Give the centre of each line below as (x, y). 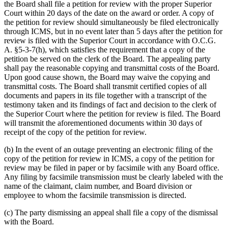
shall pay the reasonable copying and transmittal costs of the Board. (112, 68)
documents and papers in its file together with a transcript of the (105, 96)
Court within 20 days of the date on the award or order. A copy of (109, 13)
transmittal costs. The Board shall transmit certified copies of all (105, 87)
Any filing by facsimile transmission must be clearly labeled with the (113, 177)
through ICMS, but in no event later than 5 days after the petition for (113, 32)
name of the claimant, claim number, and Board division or (98, 186)
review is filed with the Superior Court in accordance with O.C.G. (110, 41)
